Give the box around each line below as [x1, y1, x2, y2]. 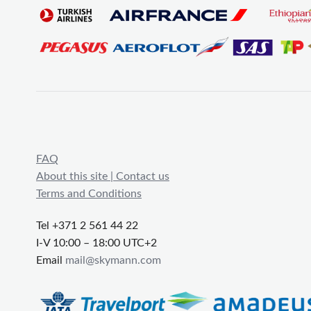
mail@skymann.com [65, 255, 161, 267]
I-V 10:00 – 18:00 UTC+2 [36, 237, 157, 249]
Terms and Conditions [36, 188, 142, 200]
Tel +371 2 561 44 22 [36, 220, 138, 232]
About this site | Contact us [36, 171, 169, 183]
